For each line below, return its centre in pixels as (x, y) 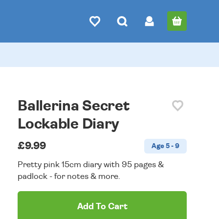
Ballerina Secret (74, 106)
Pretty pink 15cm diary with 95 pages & (91, 164)
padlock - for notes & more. (69, 176)
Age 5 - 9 (165, 146)
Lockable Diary (69, 124)
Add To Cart (102, 207)
